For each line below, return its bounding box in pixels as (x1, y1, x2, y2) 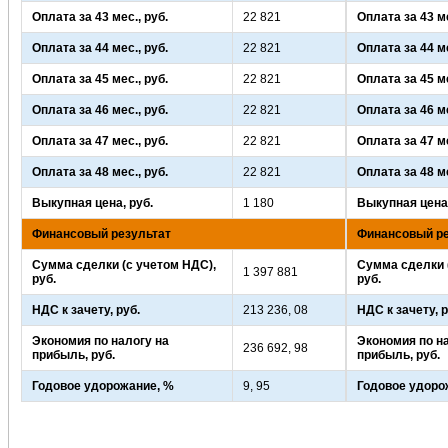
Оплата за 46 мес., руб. (31, 103, 168, 118)
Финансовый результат (31, 227, 171, 242)
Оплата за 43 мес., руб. (31, 10, 168, 25)
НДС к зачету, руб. (31, 303, 140, 318)
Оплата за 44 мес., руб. (31, 41, 168, 56)
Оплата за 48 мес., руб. (31, 165, 168, 180)
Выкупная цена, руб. (31, 196, 153, 211)
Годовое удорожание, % (31, 379, 174, 394)
